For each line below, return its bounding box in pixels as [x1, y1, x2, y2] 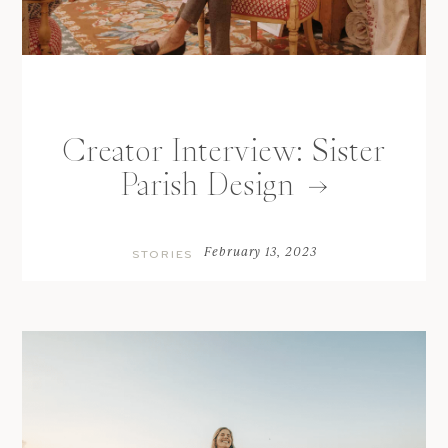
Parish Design [120, 164, 294, 205]
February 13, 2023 [204, 243, 317, 260]
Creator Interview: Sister [62, 130, 386, 171]
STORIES [131, 249, 195, 261]
